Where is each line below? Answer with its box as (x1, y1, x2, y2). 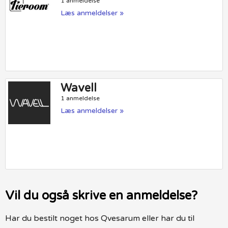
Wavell (61, 81, 97, 95)
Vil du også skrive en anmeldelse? (5, 188, 197, 203)
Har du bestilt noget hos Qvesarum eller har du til (5, 213, 194, 223)
